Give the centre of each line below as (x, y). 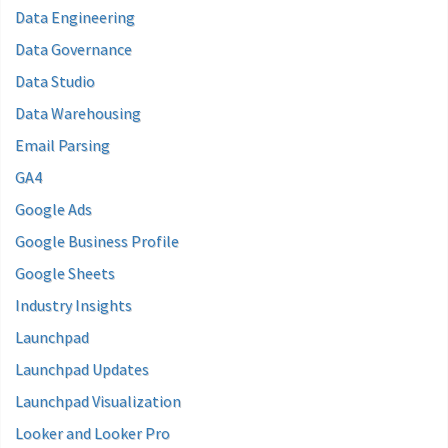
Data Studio (55, 81)
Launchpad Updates (82, 369)
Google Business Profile (97, 241)
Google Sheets (65, 273)
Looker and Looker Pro (92, 433)
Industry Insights (73, 305)
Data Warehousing (78, 113)
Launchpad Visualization (98, 401)
